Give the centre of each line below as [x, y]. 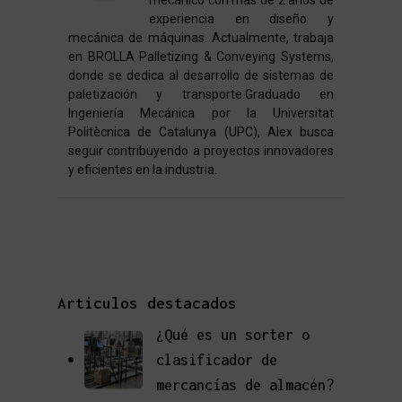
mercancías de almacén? [245, 385]
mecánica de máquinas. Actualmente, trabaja [201, 37]
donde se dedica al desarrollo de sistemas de [201, 75]
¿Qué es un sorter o [233, 334]
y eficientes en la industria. [143, 169]
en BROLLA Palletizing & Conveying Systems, [201, 56]
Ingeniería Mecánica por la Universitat [201, 113]
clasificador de [217, 359]
